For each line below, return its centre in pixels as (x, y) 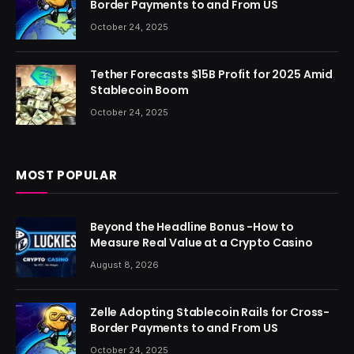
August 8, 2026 (124, 264)
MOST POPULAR (67, 175)
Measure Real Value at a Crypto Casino (201, 242)
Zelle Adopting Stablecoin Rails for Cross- (210, 312)
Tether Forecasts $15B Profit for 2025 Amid (212, 74)
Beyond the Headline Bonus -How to (192, 226)
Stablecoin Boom (139, 90)
